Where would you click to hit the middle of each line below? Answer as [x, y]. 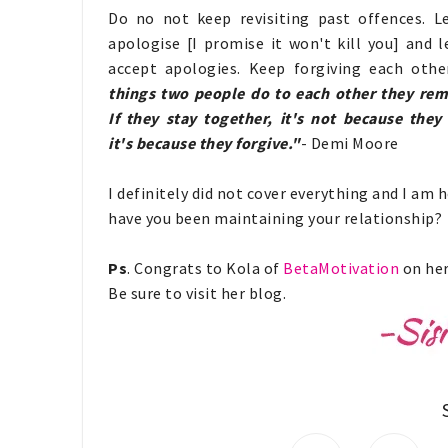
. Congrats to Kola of [205, 268]
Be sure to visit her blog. [197, 293]
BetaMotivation [341, 268]
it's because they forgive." [204, 143]
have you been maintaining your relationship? [275, 218]
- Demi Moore [349, 143]
